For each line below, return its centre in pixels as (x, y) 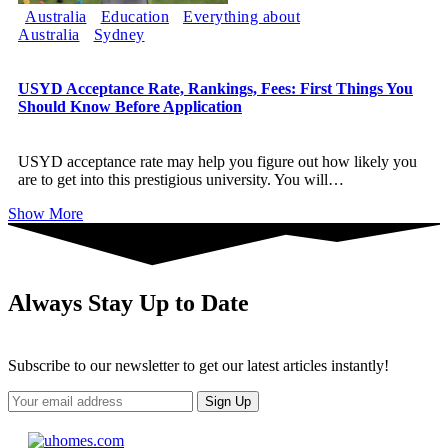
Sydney (119, 35)
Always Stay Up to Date (128, 302)
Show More (45, 213)
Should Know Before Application (130, 107)
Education (134, 17)
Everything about (241, 17)
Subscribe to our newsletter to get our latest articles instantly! (198, 365)
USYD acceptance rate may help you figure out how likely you (217, 161)
